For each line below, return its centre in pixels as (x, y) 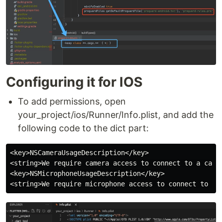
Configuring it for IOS (74, 82)
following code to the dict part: (83, 128)
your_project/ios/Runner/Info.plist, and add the (116, 115)
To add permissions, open (72, 102)
